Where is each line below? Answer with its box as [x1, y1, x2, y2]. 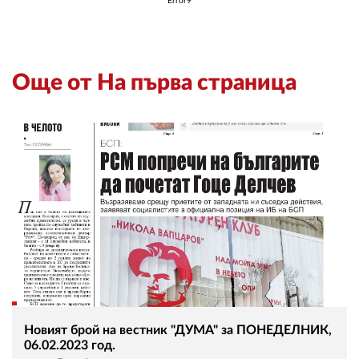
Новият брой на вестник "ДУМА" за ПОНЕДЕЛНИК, [24, 323, 332, 337]
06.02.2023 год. [24, 338, 115, 352]
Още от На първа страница [12, 71, 296, 94]
